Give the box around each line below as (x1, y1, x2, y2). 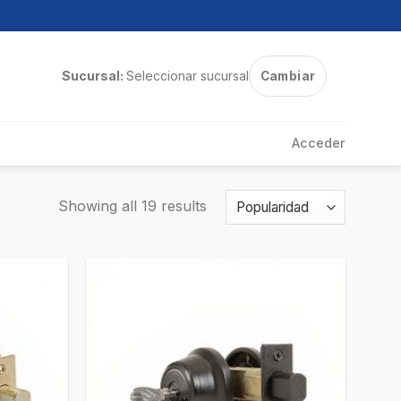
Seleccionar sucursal (125, 68, 249, 83)
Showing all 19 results (57, 196, 207, 215)
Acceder (292, 135, 346, 150)
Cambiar (260, 69, 316, 83)
